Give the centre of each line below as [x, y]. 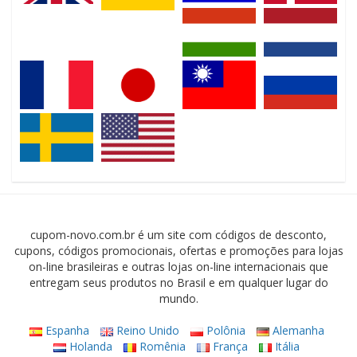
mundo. [178, 299]
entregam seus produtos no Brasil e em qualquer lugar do [178, 283]
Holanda [89, 347]
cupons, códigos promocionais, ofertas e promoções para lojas [178, 251]
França [229, 347]
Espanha [65, 331]
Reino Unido [146, 331]
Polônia [224, 331]
